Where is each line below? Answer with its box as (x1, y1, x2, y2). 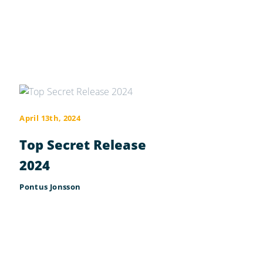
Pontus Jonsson (19, 181, 81, 192)
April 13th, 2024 (19, 112, 81, 123)
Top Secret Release (19, 135, 147, 153)
